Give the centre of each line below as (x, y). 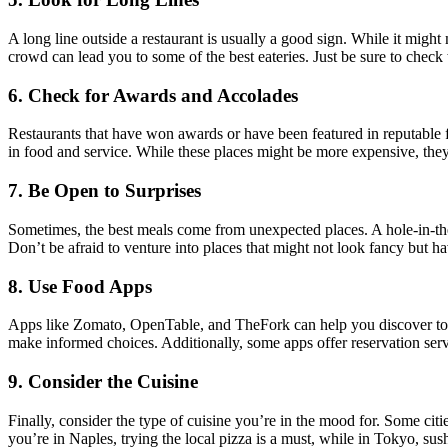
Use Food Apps (90, 286)
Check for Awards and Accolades (163, 95)
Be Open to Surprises (114, 191)
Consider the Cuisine (113, 382)
